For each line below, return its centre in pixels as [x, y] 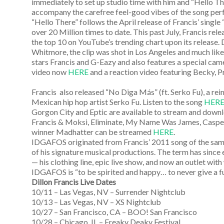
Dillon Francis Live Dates [74, 181]
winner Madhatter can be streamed [92, 131]
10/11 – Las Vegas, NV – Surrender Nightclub [108, 191]
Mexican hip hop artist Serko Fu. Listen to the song [118, 101]
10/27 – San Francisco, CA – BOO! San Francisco [114, 211]
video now [50, 71]
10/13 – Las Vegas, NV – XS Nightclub [96, 201]
